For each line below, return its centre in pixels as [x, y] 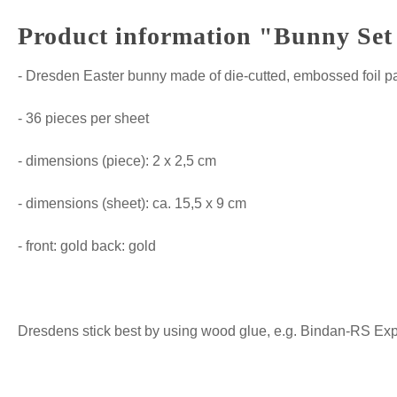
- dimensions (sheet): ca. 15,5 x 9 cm [132, 204]
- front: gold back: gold [87, 246]
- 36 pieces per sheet [83, 119]
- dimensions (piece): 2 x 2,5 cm [117, 161]
